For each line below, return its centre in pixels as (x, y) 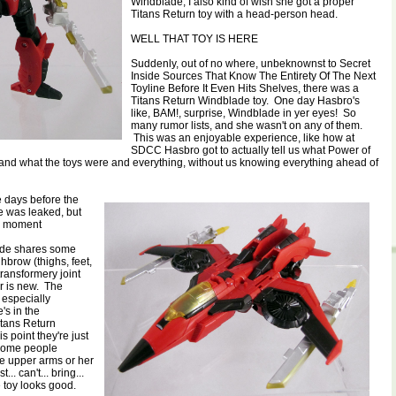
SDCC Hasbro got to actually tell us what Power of (251, 150)
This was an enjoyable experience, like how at (243, 138)
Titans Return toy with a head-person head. (237, 14)
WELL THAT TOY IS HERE (194, 39)
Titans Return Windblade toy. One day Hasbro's (245, 101)
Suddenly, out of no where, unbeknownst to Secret (251, 64)
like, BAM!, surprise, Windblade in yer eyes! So (244, 113)
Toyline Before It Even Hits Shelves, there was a (245, 88)
